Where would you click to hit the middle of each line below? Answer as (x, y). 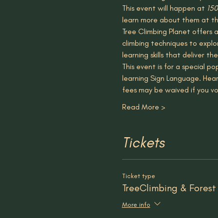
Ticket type (138, 176)
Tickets (143, 142)
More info (136, 204)
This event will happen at (164, 8)
